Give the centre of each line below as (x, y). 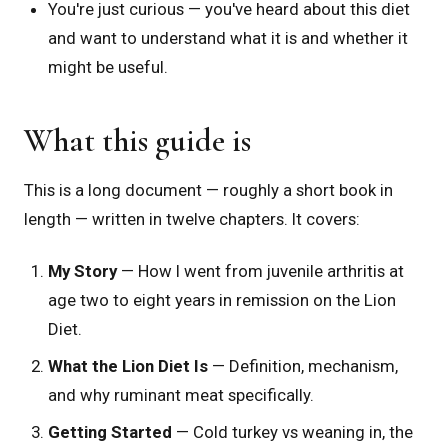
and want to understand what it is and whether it (228, 38)
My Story (82, 270)
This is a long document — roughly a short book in (208, 190)
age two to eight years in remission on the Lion (222, 299)
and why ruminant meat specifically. (181, 394)
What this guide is (137, 141)
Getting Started (110, 431)
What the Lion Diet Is (128, 365)
